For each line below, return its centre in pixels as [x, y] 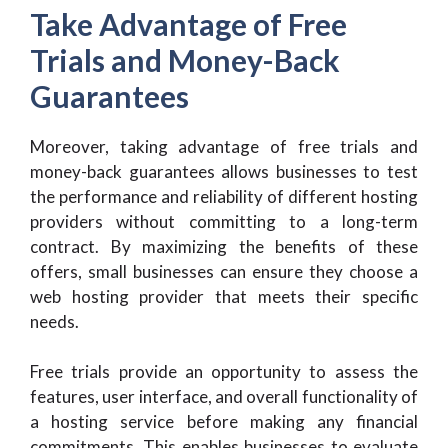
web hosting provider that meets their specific [224, 296]
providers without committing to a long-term [224, 221]
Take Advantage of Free [188, 23]
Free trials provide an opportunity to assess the [224, 371]
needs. [54, 321]
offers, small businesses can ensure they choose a [224, 271]
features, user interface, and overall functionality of [224, 396]
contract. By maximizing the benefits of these [224, 246]
